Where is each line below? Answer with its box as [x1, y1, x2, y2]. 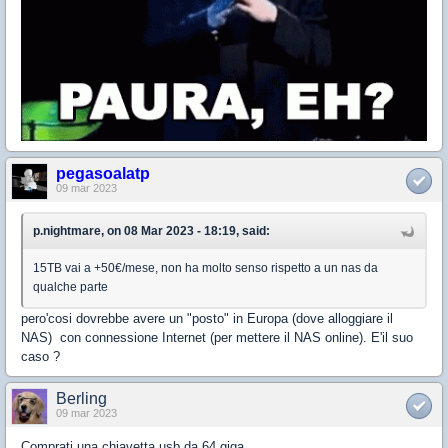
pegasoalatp [56, 164, 150, 182]
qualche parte [33, 279, 108, 294]
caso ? [21, 348, 60, 364]
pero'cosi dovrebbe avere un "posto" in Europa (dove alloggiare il [21, 310, 393, 326]
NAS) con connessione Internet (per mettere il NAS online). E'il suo [21, 329, 413, 345]
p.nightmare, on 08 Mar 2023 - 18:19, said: [33, 223, 270, 238]
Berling [56, 389, 107, 407]
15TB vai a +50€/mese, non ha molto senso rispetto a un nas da [33, 260, 378, 275]
